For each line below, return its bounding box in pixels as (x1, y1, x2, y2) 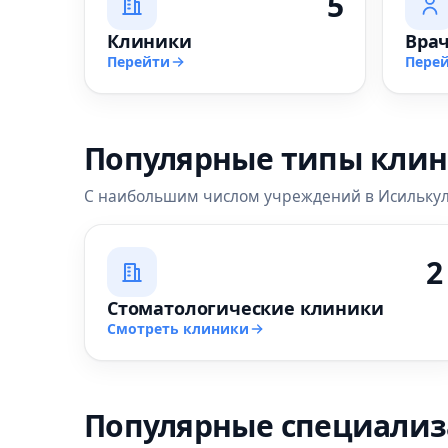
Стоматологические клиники (107, 296, 384, 320)
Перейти (107, 52, 170, 71)
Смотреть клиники (107, 319, 249, 338)
